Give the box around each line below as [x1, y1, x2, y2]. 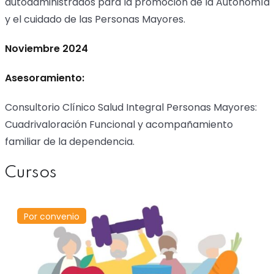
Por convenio [23, 210, 80, 223]
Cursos [4, 165, 57, 181]
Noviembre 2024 [4, 42, 88, 56]
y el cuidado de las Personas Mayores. [4, 12, 185, 26]
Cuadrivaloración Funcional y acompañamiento [4, 117, 233, 131]
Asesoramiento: [4, 71, 84, 85]
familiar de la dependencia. [4, 135, 135, 149]
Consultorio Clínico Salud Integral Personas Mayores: [4, 100, 257, 114]
